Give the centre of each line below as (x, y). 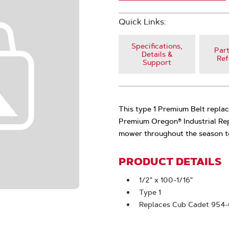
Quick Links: (142, 22)
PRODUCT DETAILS (170, 162)
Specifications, (157, 46)
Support (157, 62)
